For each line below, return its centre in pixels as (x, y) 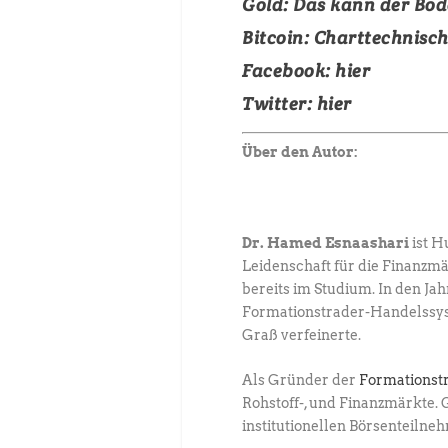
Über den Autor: (300, 152)
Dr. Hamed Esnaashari (327, 242)
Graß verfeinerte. (301, 334)
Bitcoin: (275, 38)
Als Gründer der (300, 380)
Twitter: (279, 104)
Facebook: (288, 71)
